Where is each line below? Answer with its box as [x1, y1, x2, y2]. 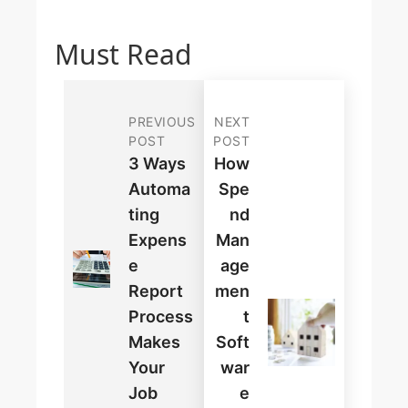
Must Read [55, 36, 191, 74]
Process [128, 307, 193, 327]
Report [128, 281, 183, 301]
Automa [128, 179, 190, 199]
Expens [128, 230, 187, 250]
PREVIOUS [128, 114, 195, 130]
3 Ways [128, 154, 186, 174]
